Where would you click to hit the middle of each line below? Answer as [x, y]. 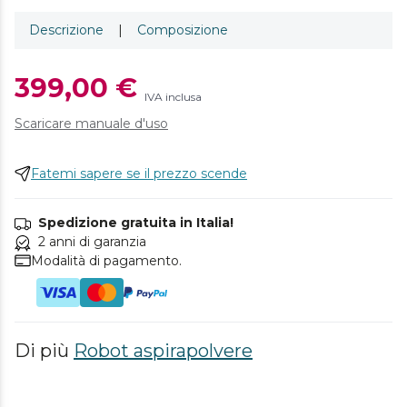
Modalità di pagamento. [106, 260]
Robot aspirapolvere [163, 350]
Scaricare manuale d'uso [91, 123]
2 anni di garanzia [92, 241]
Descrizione [66, 30]
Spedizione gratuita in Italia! [136, 222]
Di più [44, 350]
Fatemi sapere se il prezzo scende [139, 173]
